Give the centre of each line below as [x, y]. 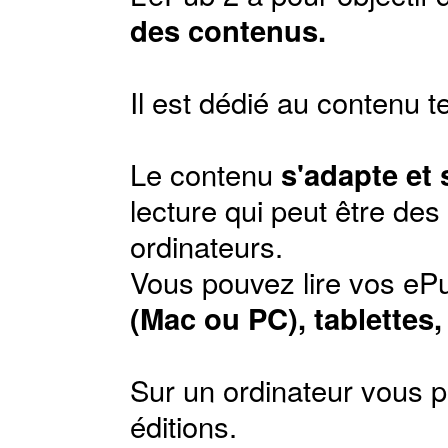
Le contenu [205, 173]
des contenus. [228, 30]
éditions [179, 425]
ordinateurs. [206, 245]
